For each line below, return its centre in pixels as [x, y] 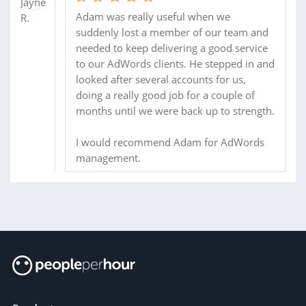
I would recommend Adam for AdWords [170, 142]
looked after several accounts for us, [161, 79]
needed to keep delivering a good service [171, 47]
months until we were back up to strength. [175, 110]
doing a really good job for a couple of [165, 95]
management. [108, 157]
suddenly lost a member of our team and [172, 32]
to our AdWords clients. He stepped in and [175, 63]
